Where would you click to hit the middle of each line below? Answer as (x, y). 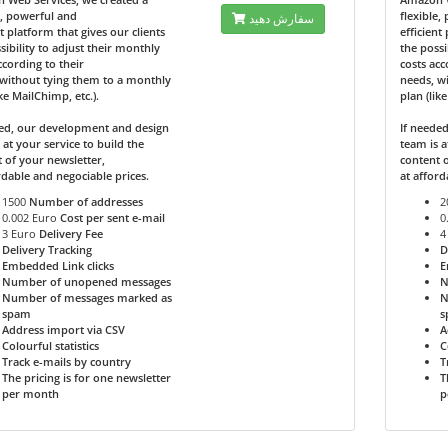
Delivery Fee (70, 233)
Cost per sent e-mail (112, 217)
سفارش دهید (281, 18)
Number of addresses (85, 201)
